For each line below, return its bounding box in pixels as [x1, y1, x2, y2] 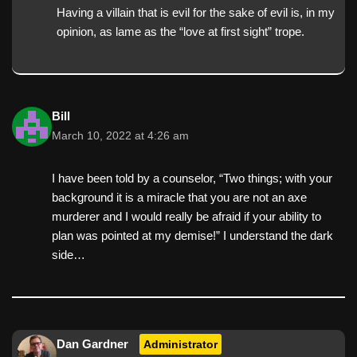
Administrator [143, 337, 218, 351]
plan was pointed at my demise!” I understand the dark [52, 228, 333, 242]
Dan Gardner [57, 336, 128, 351]
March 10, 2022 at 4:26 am [52, 129, 189, 142]
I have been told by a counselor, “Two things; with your [52, 171, 332, 185]
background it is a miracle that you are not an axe [52, 190, 307, 204]
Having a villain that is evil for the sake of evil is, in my [57, 5, 335, 19]
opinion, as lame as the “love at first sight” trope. [57, 24, 304, 38]
